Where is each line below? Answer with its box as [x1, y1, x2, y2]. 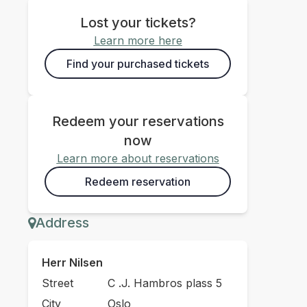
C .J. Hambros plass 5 [107, 276, 222, 290]
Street [42, 276, 73, 290]
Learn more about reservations [56, 151, 219, 165]
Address [36, 214, 89, 231]
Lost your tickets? [79, 14, 196, 31]
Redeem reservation [85, 175, 191, 188]
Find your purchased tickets [66, 57, 209, 71]
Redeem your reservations [51, 113, 224, 130]
